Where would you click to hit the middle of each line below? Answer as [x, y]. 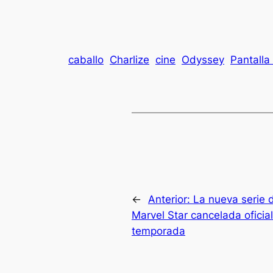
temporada [158, 231]
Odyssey [203, 60]
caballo [86, 60]
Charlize [129, 60]
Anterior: [171, 199]
